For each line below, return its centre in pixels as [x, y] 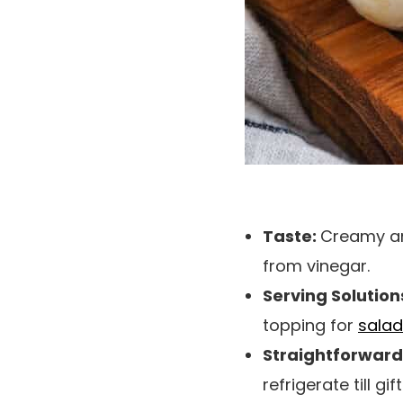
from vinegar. [316, 266]
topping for [310, 326]
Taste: [291, 237]
